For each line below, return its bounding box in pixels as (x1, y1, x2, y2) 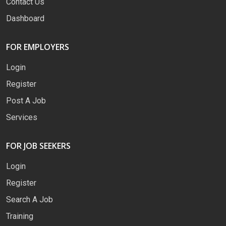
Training (6, 211, 33, 221)
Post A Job (6, 95, 46, 105)
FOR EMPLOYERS (6, 41, 69, 52)
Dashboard (6, 13, 44, 23)
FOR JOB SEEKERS (6, 140, 71, 151)
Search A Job (6, 194, 53, 204)
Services (6, 112, 37, 122)
